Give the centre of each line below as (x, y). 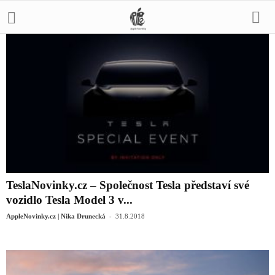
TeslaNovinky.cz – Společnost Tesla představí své (128, 185)
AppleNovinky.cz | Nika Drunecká (56, 216)
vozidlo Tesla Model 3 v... (69, 200)
